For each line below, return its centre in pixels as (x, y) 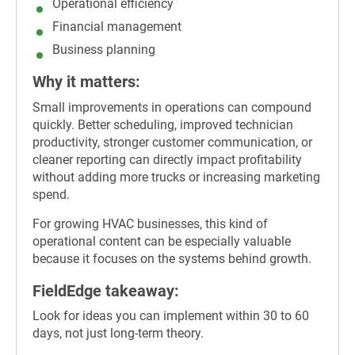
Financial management (117, 27)
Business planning (104, 50)
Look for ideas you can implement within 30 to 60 (171, 316)
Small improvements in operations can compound (172, 107)
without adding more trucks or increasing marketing (176, 177)
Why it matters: (86, 82)
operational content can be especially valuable (162, 241)
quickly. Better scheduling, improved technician (163, 124)
